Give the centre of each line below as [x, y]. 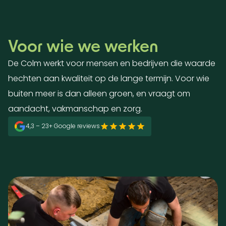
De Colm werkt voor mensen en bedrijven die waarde [112, 63]
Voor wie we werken [83, 45]
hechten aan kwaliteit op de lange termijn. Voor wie [109, 78]
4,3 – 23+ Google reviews [63, 126]
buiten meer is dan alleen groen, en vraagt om [99, 93]
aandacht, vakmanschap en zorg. [75, 108]
